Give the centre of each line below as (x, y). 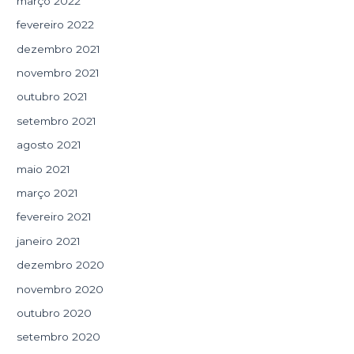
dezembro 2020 (61, 265)
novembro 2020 (60, 289)
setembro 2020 (59, 337)
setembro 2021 (57, 121)
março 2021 (48, 193)
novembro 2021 (58, 73)
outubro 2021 (53, 97)
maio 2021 (44, 169)
